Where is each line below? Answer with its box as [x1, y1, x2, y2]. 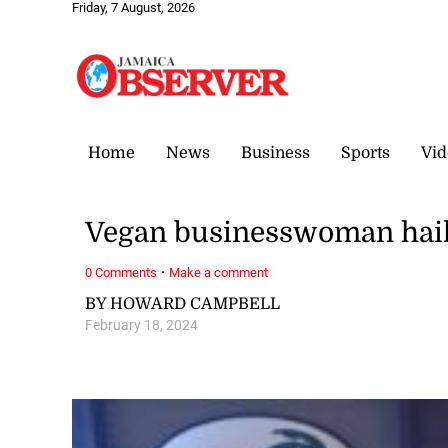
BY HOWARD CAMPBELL [85, 294, 281, 313]
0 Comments [85, 264, 158, 280]
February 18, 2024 [85, 316, 199, 334]
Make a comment [169, 264, 269, 280]
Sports [341, 143, 390, 162]
